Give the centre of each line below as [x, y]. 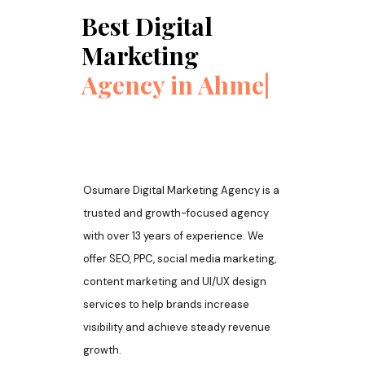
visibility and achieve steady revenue [177, 328]
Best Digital [147, 26]
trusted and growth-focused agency [176, 213]
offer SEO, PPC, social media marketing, [180, 259]
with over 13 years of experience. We [174, 236]
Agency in [137, 85]
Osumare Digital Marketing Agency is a [181, 191]
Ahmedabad [150, 114]
